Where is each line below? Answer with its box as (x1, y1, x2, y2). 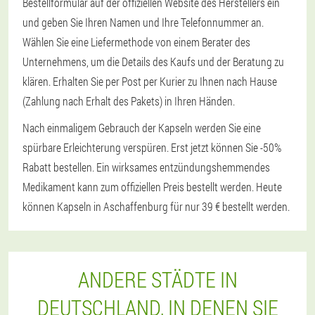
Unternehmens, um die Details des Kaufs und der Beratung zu (22, 54, 284, 69)
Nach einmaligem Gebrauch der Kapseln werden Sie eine (22, 120, 261, 135)
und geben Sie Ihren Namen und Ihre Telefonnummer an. (22, 15, 264, 30)
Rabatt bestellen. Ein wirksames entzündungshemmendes (22, 160, 270, 174)
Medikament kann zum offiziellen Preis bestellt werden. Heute (22, 179, 282, 194)
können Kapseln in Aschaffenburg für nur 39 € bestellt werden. (22, 199, 290, 214)
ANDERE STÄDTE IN (77, 266, 238, 293)
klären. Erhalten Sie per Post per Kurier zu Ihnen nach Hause (22, 74, 277, 89)
